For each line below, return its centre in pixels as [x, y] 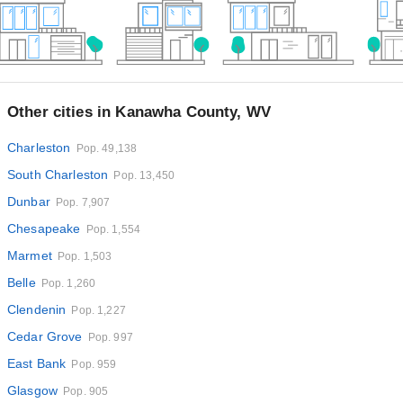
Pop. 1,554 [113, 229]
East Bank [37, 363]
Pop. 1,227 [99, 310]
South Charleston [58, 175]
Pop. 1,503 [85, 256]
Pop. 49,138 [107, 148]
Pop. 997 [110, 337]
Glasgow [33, 390]
